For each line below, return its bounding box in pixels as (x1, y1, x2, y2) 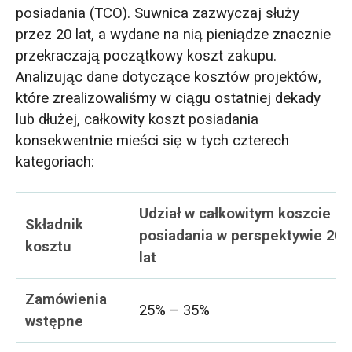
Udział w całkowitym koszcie (139, 203, 332, 225)
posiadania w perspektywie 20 (139, 225, 344, 247)
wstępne (25, 310, 84, 333)
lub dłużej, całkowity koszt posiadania (15, 108, 258, 131)
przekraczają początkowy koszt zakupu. (15, 45, 277, 68)
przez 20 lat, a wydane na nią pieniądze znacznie (15, 24, 331, 46)
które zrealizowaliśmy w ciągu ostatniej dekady (15, 87, 321, 110)
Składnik (25, 214, 84, 236)
